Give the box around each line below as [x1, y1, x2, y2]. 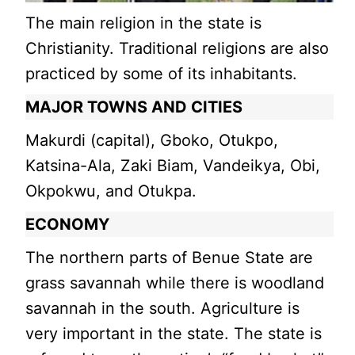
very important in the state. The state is [25, 323, 323, 343]
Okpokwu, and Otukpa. [25, 181, 197, 200]
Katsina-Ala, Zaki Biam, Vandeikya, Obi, [25, 155, 321, 175]
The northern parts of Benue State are [25, 247, 314, 267]
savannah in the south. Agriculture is [25, 298, 300, 318]
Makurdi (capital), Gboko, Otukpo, [25, 130, 279, 150]
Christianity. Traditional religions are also [25, 38, 330, 58]
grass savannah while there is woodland [25, 273, 325, 292]
